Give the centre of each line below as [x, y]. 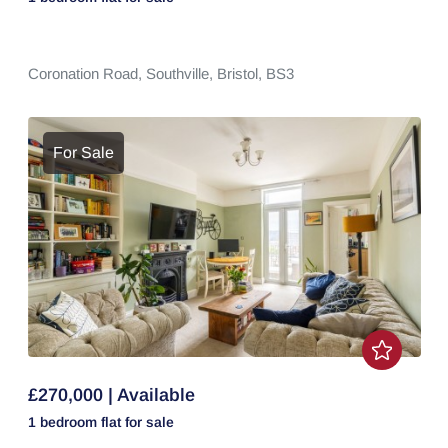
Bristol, [241, 73]
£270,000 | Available [111, 395]
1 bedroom [64, 422]
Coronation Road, [86, 73]
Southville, [181, 73]
